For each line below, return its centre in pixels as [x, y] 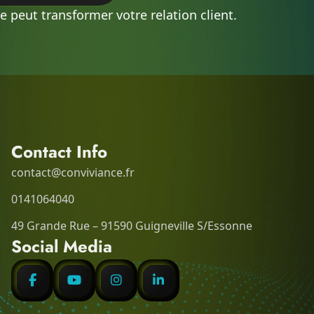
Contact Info [59, 152]
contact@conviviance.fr [73, 173]
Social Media [62, 247]
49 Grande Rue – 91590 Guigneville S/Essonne [132, 226]
